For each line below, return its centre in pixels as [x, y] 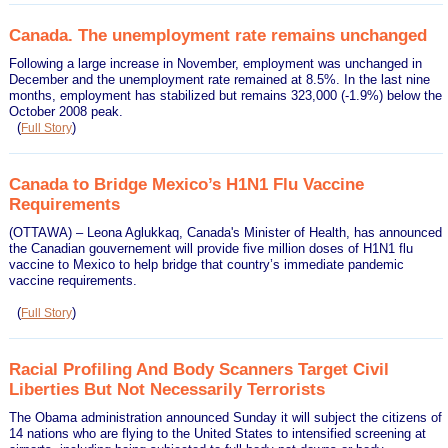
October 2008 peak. [66, 111]
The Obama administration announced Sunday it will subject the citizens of [226, 417]
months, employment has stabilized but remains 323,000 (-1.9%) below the [226, 95]
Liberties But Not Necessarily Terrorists [167, 388]
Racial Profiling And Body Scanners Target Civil [199, 368]
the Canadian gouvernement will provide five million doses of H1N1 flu [211, 248]
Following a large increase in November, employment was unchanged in [216, 63]
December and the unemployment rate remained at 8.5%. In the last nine [220, 79]
